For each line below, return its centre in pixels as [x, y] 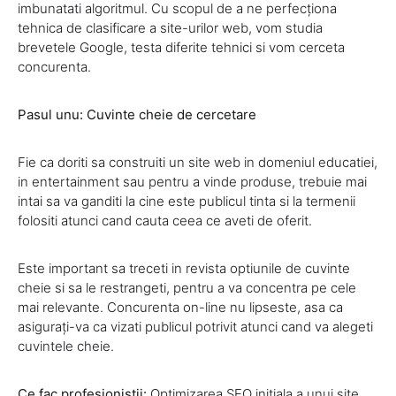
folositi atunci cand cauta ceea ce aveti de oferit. [165, 221]
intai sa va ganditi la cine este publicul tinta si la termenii [187, 201]
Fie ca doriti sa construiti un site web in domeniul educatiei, [198, 162]
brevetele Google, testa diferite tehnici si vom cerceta [181, 47]
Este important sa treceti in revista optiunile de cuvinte [184, 268]
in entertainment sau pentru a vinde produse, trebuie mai [192, 182]
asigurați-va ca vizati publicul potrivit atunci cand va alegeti [195, 327]
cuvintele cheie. [66, 346]
